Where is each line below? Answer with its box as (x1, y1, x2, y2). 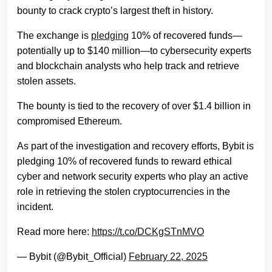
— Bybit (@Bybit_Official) (17, 251, 129, 262)
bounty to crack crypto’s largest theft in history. (17, 5, 213, 16)
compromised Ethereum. (17, 116, 122, 127)
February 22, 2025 (129, 251, 208, 262)
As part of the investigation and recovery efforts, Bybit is (17, 141, 254, 152)
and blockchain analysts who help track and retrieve (17, 61, 239, 72)
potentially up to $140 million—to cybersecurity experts (17, 46, 251, 56)
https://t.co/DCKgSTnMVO (92, 226, 204, 237)
